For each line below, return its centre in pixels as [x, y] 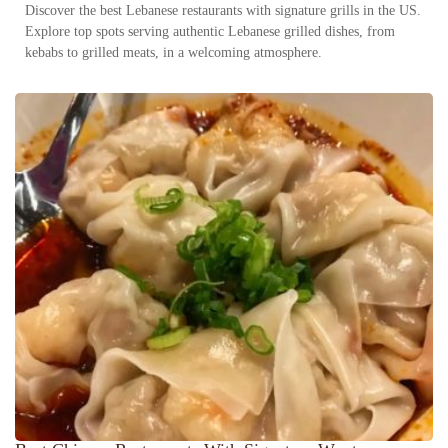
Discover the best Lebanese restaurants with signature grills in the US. [223, 10]
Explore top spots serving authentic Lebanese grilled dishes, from [210, 31]
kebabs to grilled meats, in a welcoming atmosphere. [173, 52]
